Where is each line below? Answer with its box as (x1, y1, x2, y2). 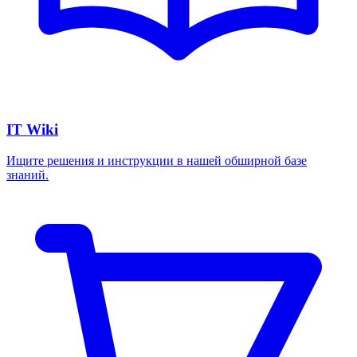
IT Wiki (6, 120, 58, 138)
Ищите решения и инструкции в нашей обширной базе (6, 153, 307, 167)
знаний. (6, 167, 49, 182)
